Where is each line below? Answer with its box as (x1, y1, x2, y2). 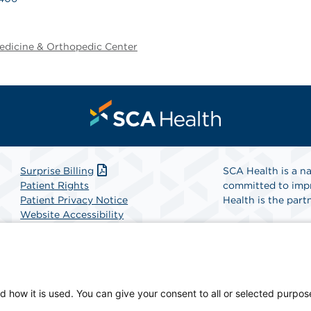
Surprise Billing (20, 165, 94, 176)
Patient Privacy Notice (20, 194, 128, 205)
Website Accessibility (20, 209, 124, 220)
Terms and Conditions (20, 238, 126, 249)
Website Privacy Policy (20, 224, 131, 235)
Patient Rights (20, 180, 90, 191)
